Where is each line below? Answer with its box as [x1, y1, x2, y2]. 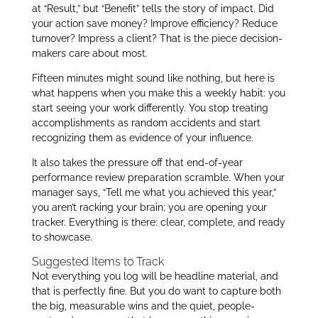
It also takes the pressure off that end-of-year [31, 157, 243, 169]
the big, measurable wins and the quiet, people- [31, 300, 255, 312]
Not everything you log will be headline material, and [31, 270, 278, 283]
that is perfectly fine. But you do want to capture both [31, 285, 281, 297]
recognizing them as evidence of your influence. [31, 132, 253, 144]
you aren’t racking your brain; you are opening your [31, 202, 267, 214]
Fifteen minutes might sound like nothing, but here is [31, 72, 275, 84]
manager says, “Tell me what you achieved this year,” [31, 187, 276, 199]
